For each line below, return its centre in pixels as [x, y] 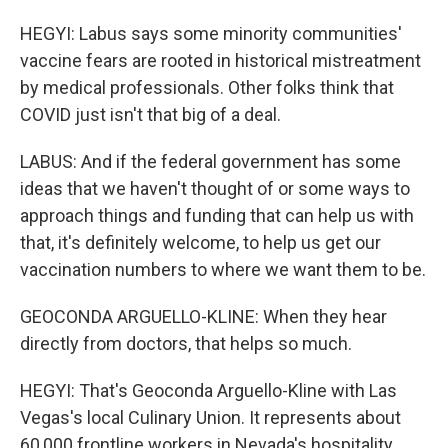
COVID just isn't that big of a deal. [150, 114]
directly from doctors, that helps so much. [186, 343]
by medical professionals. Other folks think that [207, 87]
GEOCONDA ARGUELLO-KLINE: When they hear [203, 316]
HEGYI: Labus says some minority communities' [211, 33]
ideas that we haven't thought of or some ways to [215, 188]
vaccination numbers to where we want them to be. [223, 269]
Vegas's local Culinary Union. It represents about [210, 417]
